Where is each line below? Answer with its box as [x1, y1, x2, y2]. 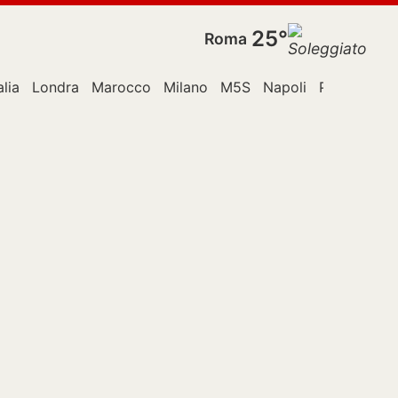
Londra [32, 78, 79, 96]
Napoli [263, 78, 306, 96]
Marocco [92, 78, 151, 96]
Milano [163, 78, 208, 96]
